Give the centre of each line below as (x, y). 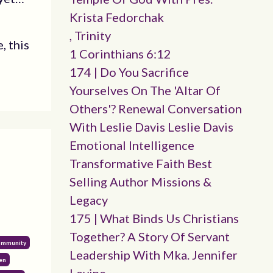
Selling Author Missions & (140, 182)
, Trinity (90, 35)
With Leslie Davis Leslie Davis (151, 127)
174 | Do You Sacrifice (129, 72)
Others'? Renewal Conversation (155, 108)
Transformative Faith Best (140, 163)
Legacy (88, 200)
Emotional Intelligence (132, 145)
